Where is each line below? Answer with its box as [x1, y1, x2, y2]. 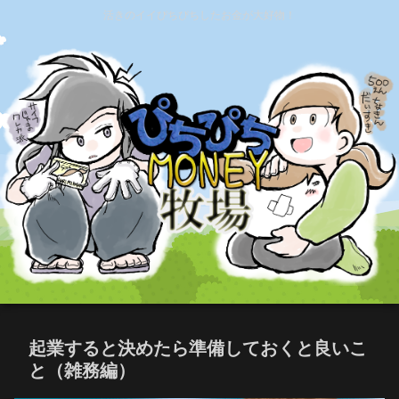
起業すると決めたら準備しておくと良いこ [28, 338, 367, 359]
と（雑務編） [28, 361, 135, 381]
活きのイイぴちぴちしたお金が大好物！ [103, 9, 296, 22]
